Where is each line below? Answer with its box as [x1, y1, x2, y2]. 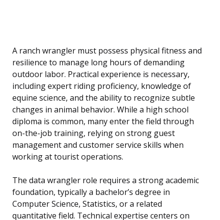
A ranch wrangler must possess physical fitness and [12, 45, 202, 56]
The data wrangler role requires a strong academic [12, 175, 199, 186]
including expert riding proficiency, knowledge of [12, 81, 191, 92]
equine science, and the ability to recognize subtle [12, 92, 195, 104]
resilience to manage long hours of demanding [12, 57, 185, 68]
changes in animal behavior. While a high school [12, 104, 189, 115]
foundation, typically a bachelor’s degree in [12, 187, 170, 198]
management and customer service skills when [12, 139, 184, 151]
